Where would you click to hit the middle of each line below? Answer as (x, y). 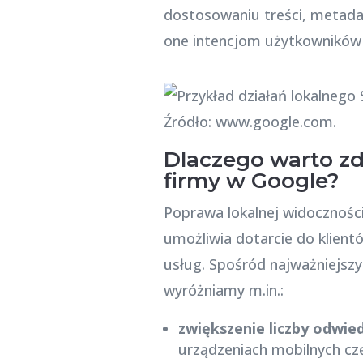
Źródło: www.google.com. (250, 121)
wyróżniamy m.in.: (223, 290)
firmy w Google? (251, 180)
